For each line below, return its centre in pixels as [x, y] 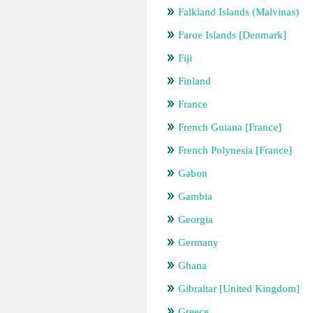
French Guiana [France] [230, 127]
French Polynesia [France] [235, 150]
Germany [198, 242]
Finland [195, 81]
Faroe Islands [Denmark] [232, 35]
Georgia [196, 219]
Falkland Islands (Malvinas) [239, 12]
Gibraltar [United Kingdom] [239, 289]
